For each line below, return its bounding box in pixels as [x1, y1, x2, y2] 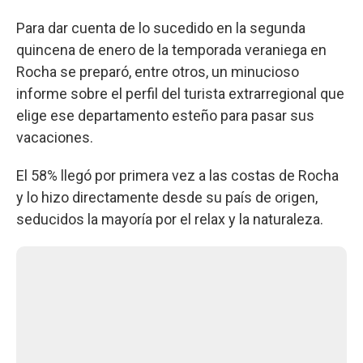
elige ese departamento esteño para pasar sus [16, 106, 314, 124]
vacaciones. [16, 128, 93, 146]
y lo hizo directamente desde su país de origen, [16, 188, 318, 206]
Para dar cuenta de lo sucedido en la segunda [16, 19, 305, 36]
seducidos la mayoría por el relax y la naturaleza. [16, 210, 323, 228]
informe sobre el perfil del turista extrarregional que [16, 84, 344, 102]
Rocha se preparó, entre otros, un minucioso [16, 62, 299, 80]
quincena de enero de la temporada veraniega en [16, 41, 327, 58]
